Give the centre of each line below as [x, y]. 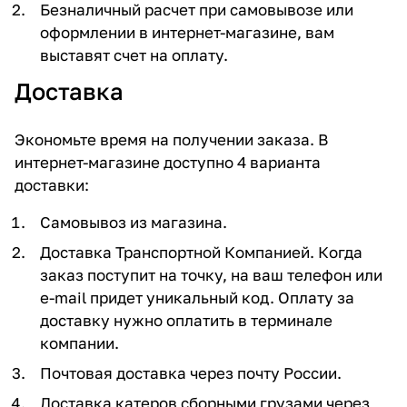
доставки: [52, 184]
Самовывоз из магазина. [134, 222]
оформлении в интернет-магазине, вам [187, 32]
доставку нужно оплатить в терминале [186, 320]
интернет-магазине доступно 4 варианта [168, 162]
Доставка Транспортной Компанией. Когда [201, 252]
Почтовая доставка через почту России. [191, 372]
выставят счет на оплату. [134, 55]
